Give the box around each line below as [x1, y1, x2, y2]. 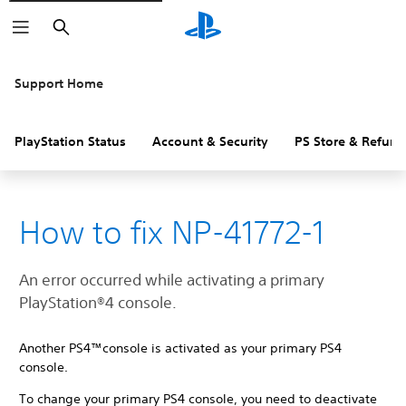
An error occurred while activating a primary [19, 270, 324, 289]
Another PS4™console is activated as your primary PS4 [19, 340, 342, 356]
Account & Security [152, 133, 268, 150]
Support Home [14, 75, 103, 92]
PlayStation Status [14, 133, 126, 150]
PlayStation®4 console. [19, 293, 177, 312]
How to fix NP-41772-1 [19, 214, 324, 250]
